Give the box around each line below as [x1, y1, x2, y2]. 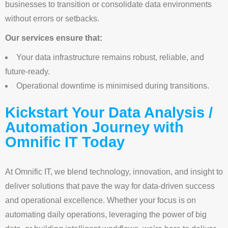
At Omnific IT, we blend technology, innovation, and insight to [5, 167, 223, 177]
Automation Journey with [5, 119, 184, 136]
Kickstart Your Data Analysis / [5, 104, 213, 121]
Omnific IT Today [5, 134, 125, 151]
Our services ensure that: [5, 34, 102, 43]
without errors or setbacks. [5, 14, 99, 23]
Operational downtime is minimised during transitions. [16, 81, 209, 91]
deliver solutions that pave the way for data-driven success [5, 182, 215, 191]
